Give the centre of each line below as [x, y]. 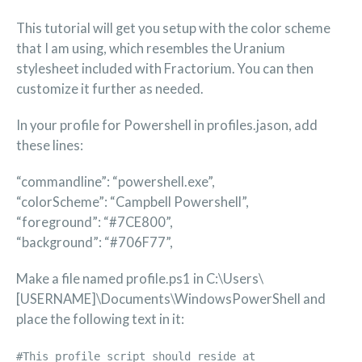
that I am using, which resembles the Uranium [151, 48]
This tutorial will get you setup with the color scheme [173, 28]
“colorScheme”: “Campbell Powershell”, [133, 202]
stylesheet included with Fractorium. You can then [165, 69]
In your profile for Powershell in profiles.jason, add [167, 125]
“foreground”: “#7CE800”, [95, 222]
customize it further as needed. [110, 89]
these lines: [50, 145]
